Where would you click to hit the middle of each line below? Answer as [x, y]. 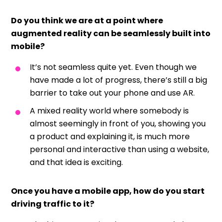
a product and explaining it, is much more [110, 136]
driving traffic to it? [53, 204]
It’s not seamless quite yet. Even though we [113, 67]
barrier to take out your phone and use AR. [113, 93]
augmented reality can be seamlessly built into [111, 33]
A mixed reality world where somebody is [109, 111]
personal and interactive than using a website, [119, 149]
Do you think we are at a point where [87, 20]
